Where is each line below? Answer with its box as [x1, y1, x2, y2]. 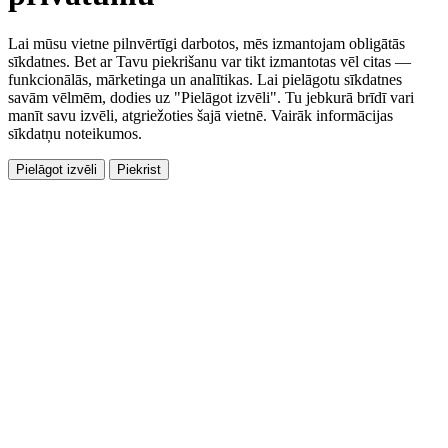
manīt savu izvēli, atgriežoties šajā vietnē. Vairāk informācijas [8, 106, 393, 124]
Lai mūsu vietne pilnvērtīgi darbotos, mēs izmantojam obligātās [8, 34, 405, 52]
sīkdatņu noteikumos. [8, 124, 142, 142]
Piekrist [117, 161, 161, 177]
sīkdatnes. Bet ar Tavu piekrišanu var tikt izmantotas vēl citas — [8, 52, 411, 70]
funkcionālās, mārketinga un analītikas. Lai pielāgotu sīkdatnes [8, 70, 402, 88]
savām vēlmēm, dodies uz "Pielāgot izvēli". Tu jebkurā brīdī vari [8, 88, 414, 106]
